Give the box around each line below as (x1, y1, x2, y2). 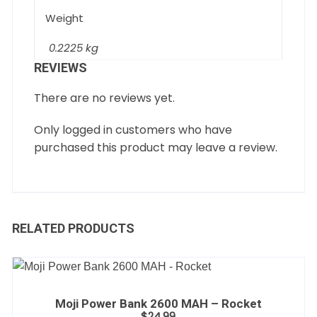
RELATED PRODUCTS (12, 221, 135, 236)
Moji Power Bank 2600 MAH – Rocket (54, 296, 262, 311)
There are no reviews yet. (34, 90, 175, 107)
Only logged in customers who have (34, 122, 233, 139)
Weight (45, 11, 84, 26)
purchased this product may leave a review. (34, 139, 278, 156)
